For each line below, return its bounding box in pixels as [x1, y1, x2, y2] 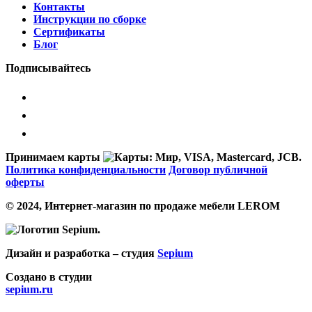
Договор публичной [169, 163, 267, 175]
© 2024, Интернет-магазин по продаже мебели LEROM [6, 199, 280, 212]
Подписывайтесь [6, 61, 91, 74]
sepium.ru [6, 283, 53, 295]
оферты [6, 175, 45, 188]
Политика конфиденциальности [6, 163, 166, 175]
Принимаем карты [6, 150, 100, 163]
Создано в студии [6, 270, 92, 283]
